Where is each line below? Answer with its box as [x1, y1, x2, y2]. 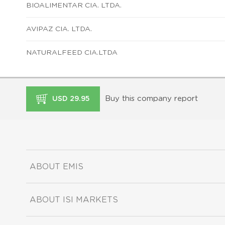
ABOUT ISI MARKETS [30, 195, 118, 204]
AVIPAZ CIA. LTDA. [26, 25, 92, 33]
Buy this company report [105, 94, 198, 102]
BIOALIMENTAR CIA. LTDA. [26, 2, 122, 9]
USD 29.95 [50, 95, 90, 102]
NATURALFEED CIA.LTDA [26, 49, 118, 56]
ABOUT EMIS [30, 162, 83, 171]
